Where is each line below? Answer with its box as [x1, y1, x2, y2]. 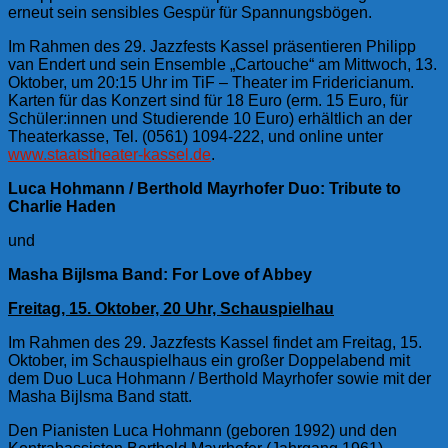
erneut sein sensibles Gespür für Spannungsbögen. [8, 3, 372, 21]
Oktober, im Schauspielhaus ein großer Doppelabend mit [8, 351, 410, 369]
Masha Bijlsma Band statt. [8, 387, 192, 405]
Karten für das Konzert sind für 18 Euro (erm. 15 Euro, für [8, 91, 408, 109]
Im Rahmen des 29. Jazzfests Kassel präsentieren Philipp [8, 37, 416, 55]
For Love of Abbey [172, 265, 312, 283]
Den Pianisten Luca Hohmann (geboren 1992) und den [8, 421, 397, 439]
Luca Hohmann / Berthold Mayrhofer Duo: [8, 179, 329, 197]
